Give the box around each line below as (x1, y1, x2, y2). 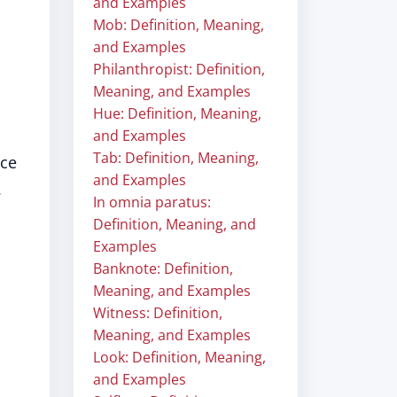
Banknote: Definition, (93, 259, 233, 278)
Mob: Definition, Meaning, (93, 15, 264, 35)
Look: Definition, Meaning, (93, 347, 266, 367)
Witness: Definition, (93, 303, 222, 323)
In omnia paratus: (93, 192, 211, 212)
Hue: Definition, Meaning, (93, 104, 261, 123)
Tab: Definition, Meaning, (93, 148, 259, 167)
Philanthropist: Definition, (93, 59, 265, 79)
